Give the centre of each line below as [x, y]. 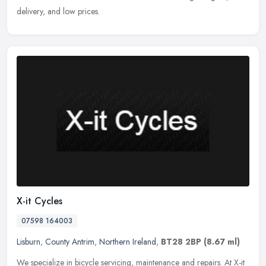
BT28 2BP [181, 241]
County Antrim [70, 241]
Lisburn [28, 241]
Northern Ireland [128, 241]
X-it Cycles [39, 201]
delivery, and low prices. [58, 12]
